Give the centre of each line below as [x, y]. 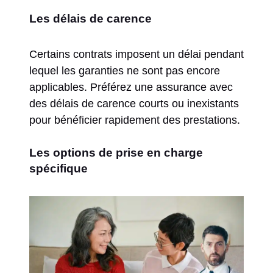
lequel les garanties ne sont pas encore [125, 70]
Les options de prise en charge [116, 152]
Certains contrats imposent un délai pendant [136, 54]
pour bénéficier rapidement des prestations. [135, 120]
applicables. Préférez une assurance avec [131, 87]
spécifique [58, 168]
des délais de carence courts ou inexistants [134, 103]
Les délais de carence [90, 18]
